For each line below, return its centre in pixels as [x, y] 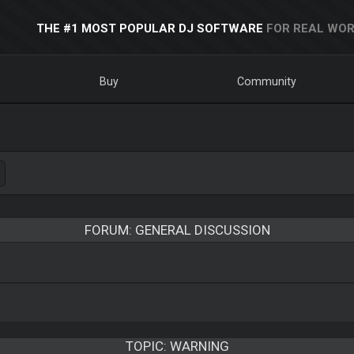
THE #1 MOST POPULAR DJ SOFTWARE [149, 28]
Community [267, 81]
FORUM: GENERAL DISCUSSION [177, 230]
